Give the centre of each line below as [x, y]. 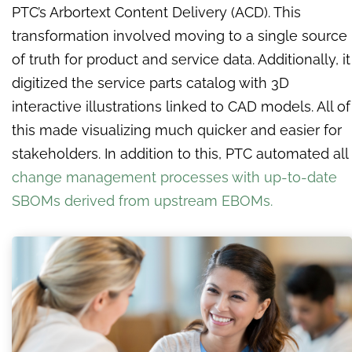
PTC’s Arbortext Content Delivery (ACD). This [156, 13]
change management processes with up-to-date [174, 178]
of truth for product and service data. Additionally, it [181, 60]
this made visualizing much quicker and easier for [177, 130]
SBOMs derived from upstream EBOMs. [142, 201]
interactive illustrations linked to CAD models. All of [181, 107]
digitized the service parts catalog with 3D [150, 83]
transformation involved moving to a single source [180, 36]
